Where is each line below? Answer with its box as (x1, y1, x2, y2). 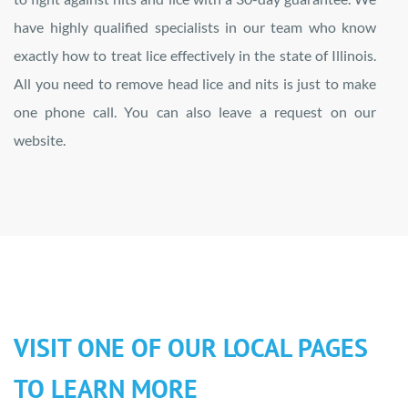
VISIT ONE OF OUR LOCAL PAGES (14, 331, 368, 364)
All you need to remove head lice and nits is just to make (14, 75, 376, 92)
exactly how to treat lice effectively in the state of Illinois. (14, 46, 376, 64)
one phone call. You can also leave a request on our (14, 103, 376, 120)
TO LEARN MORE (14, 372, 198, 405)
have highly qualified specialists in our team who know (14, 18, 376, 36)
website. (14, 131, 66, 148)
